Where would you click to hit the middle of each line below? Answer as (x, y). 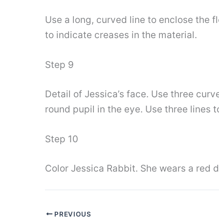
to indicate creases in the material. (121, 35)
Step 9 (59, 65)
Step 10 (62, 139)
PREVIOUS (72, 214)
